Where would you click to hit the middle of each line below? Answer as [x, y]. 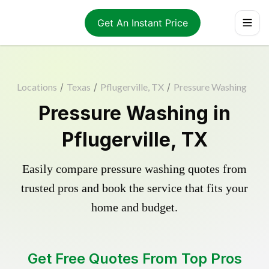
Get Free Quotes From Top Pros [134, 258]
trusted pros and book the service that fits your [134, 188]
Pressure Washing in [134, 113]
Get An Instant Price [142, 23]
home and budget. [134, 207]
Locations [37, 87]
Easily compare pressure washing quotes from [134, 169]
